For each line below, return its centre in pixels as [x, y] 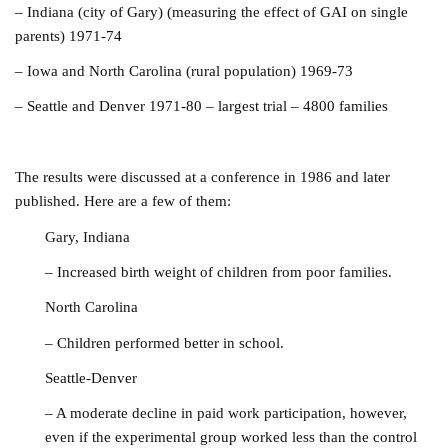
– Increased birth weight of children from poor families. [219, 271]
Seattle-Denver [91, 378]
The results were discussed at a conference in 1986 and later [203, 177]
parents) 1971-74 [69, 35]
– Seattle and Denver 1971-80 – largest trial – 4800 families [202, 106]
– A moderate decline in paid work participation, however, [226, 413]
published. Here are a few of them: [123, 201]
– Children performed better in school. [165, 342]
